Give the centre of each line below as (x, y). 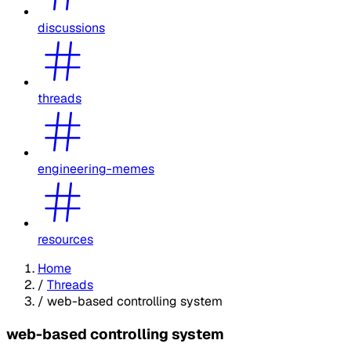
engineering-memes (96, 168)
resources (65, 239)
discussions (71, 27)
